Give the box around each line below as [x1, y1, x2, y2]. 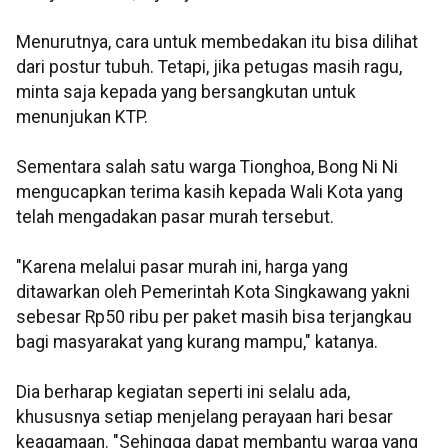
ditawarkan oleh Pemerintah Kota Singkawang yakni [16, 282, 410, 303]
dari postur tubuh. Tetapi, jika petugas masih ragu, [16, 57, 402, 78]
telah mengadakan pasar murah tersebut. [16, 207, 334, 228]
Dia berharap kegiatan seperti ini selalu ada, [16, 382, 350, 403]
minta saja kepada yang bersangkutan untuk [16, 82, 356, 103]
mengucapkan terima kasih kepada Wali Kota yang [16, 182, 403, 203]
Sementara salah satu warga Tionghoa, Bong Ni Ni [16, 157, 398, 178]
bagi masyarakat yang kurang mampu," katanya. [16, 332, 378, 353]
